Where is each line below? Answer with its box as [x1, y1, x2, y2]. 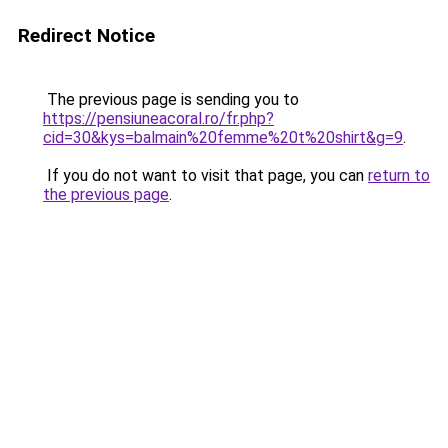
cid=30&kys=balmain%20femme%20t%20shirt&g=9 [43, 128, 403, 147]
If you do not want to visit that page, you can [43, 166, 368, 185]
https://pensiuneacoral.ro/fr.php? [43, 109, 274, 128]
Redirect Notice [18, 24, 155, 47]
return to [368, 166, 430, 185]
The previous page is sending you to [43, 90, 299, 109]
